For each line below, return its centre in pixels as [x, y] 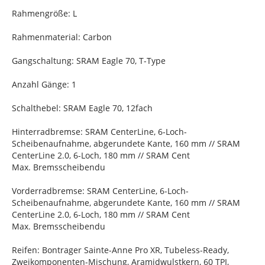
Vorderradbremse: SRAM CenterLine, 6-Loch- [100, 191]
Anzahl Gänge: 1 [44, 84]
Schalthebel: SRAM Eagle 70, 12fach [82, 108]
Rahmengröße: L [44, 13]
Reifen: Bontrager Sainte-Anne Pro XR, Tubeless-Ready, [120, 250]
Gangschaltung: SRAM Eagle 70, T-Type [89, 61]
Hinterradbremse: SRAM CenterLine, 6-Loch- [99, 132]
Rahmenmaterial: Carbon [62, 37]
